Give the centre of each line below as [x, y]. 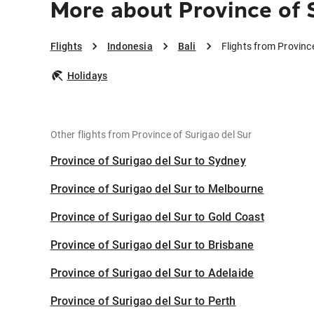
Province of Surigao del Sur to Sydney [148, 161]
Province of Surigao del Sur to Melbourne [157, 189]
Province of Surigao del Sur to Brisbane [152, 245]
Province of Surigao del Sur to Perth [143, 301]
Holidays [87, 76]
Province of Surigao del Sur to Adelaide [152, 273]
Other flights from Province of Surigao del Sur [151, 135]
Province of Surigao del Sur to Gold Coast [157, 217]
